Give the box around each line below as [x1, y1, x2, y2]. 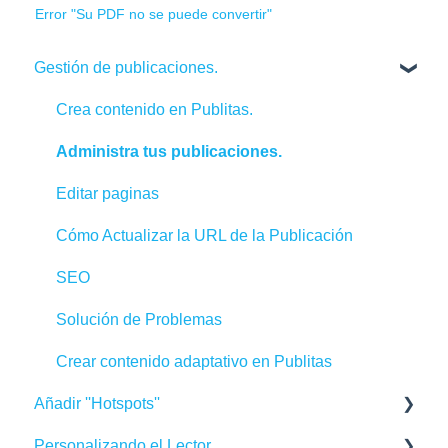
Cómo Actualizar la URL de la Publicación [56, 226, 353, 244]
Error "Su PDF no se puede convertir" [35, 6, 273, 23]
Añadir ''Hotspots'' [34, 394, 160, 412]
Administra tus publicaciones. [56, 142, 282, 160]
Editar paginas [56, 184, 159, 202]
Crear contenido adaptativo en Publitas [56, 352, 332, 370]
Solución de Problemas [56, 310, 222, 328]
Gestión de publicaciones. [34, 58, 218, 76]
